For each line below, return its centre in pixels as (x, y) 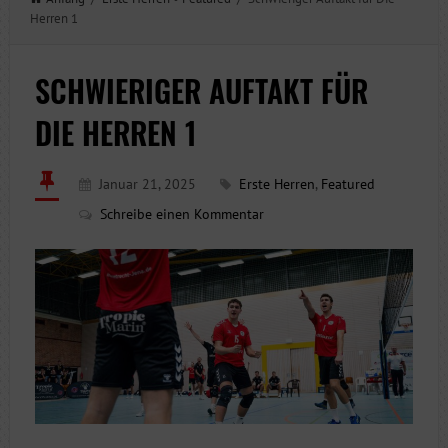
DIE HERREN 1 (115, 132)
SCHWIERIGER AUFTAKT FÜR (201, 90)
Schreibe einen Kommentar (181, 214)
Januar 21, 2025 (147, 184)
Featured (347, 184)
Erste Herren (276, 184)
